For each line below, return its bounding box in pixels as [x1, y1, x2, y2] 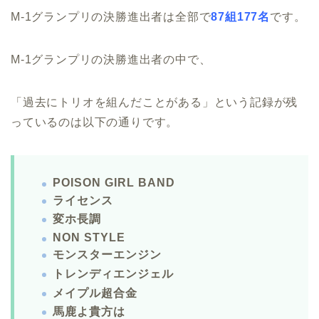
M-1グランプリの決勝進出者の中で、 [11, 53, 211, 66]
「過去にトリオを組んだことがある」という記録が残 [11, 96, 298, 109]
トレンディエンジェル [53, 268, 174, 281]
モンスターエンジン [53, 249, 162, 261]
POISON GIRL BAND [53, 177, 175, 189]
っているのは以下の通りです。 [11, 116, 179, 129]
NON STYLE [53, 231, 125, 244]
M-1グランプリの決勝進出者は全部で [11, 11, 211, 23]
